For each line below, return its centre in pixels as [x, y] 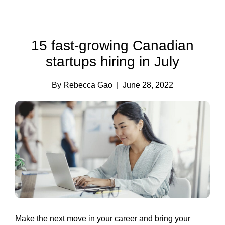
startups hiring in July [113, 62]
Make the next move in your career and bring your [103, 219]
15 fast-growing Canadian [113, 45]
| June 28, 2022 [145, 85]
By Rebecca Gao [84, 85]
